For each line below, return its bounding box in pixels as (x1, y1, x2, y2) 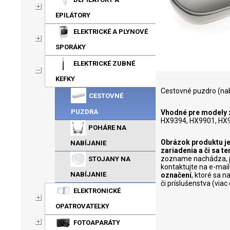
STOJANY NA (88, 155, 130, 163)
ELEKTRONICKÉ (73, 187, 121, 195)
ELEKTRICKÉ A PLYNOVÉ (73, 28, 148, 35)
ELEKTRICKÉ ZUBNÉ (73, 60, 135, 67)
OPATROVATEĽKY (55, 202, 109, 210)
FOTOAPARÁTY (73, 219, 120, 226)
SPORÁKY (55, 43, 86, 51)
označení (161, 171, 191, 179)
